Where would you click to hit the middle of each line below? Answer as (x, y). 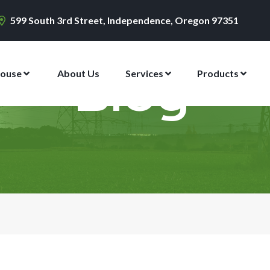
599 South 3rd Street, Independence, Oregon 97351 (124, 20)
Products (219, 73)
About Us (79, 73)
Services (146, 73)
